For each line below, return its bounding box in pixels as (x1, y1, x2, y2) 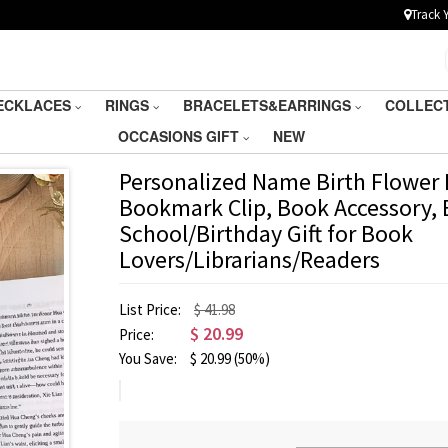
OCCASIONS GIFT (118, 126, 243, 146)
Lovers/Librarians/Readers (119, 244, 380, 275)
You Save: (119, 349, 180, 368)
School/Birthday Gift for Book (119, 218, 413, 249)
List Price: (119, 300, 184, 319)
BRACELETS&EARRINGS (182, 95, 355, 115)
